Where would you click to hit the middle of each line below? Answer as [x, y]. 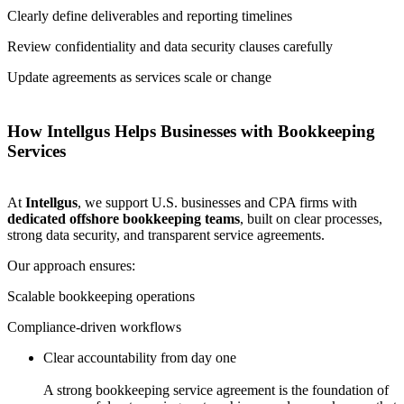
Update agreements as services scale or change [139, 77]
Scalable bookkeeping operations [101, 297]
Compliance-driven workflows [94, 327]
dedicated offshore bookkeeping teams [124, 219]
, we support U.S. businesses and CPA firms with [217, 203]
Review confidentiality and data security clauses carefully [170, 46]
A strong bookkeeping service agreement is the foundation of [216, 390]
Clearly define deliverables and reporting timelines [150, 15]
